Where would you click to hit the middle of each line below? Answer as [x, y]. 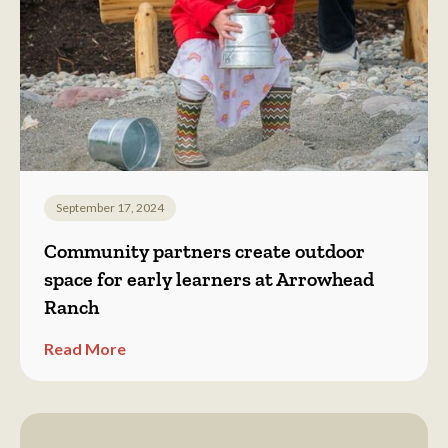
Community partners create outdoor [204, 251]
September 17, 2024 [110, 208]
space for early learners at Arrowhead [209, 279]
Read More [85, 349]
